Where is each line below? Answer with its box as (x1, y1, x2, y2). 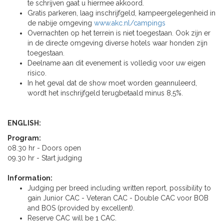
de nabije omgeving (27, 19, 94, 27)
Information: (7, 174, 52, 182)
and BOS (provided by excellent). (27, 204, 134, 212)
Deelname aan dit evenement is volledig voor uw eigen (27, 59, 205, 67)
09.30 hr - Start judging (7, 154, 82, 162)
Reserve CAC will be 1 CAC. (27, 214, 116, 222)
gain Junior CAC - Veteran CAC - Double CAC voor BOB (27, 194, 208, 202)
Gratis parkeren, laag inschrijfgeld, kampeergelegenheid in (27, 9, 215, 17)
